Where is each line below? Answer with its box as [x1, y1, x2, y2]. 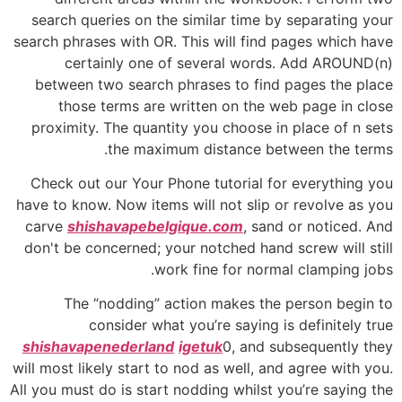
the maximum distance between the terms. [108, 139, 393, 158]
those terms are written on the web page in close [58, 96, 393, 115]
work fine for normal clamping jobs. [154, 259, 393, 278]
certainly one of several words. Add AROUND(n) [65, 53, 393, 72]
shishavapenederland [22, 337, 174, 356]
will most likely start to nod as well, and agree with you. [13, 359, 393, 378]
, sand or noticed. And [243, 216, 393, 235]
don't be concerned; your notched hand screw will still [24, 238, 393, 257]
